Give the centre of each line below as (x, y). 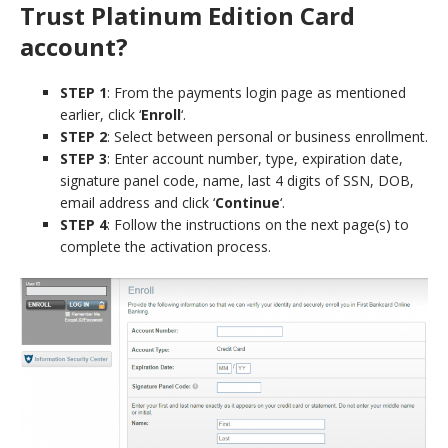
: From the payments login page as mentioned (256, 92)
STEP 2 (83, 136)
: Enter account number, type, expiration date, (255, 158)
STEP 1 (83, 92)
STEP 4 (83, 224)
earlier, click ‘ (100, 114)
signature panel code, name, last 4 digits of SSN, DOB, (237, 180)
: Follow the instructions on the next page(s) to (258, 224)
